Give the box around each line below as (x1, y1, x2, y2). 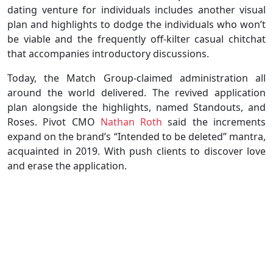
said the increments (162, 115, 266, 129)
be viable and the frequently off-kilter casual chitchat (7, 32, 266, 46)
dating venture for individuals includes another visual (7, 2, 266, 16)
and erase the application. (7, 158, 127, 172)
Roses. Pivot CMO (7, 115, 101, 129)
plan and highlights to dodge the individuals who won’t (7, 17, 266, 31)
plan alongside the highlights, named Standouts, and (7, 100, 266, 114)
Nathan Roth (100, 115, 163, 129)
